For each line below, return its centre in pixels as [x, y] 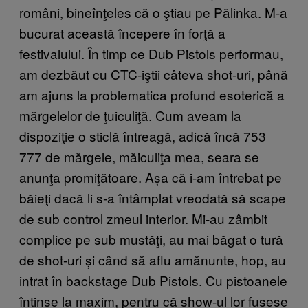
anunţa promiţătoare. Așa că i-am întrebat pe [151, 177]
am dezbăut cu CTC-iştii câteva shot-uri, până [154, 74]
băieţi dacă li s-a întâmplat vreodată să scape [153, 197]
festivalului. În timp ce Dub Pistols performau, [151, 53]
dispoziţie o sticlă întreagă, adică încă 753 [143, 135]
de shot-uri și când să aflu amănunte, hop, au [153, 259]
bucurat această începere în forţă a [122, 32]
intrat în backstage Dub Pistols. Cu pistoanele [153, 280]
